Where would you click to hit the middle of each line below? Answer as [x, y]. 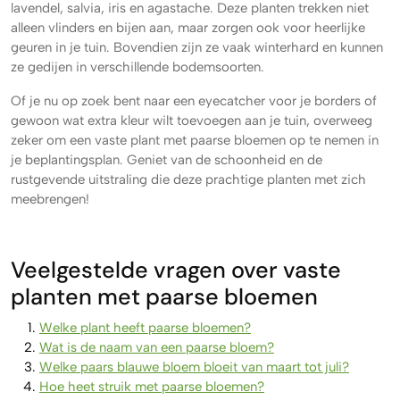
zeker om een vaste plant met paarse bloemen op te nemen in [195, 140]
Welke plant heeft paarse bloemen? [145, 328]
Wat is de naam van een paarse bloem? [157, 347]
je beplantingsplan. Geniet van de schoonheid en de [167, 160]
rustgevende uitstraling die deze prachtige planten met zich [188, 179]
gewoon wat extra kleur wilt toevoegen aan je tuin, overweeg [192, 121]
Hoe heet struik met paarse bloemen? [152, 387]
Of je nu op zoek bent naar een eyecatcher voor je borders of [194, 101]
